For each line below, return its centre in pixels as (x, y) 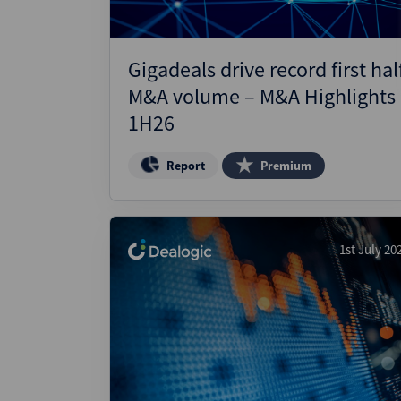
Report (186, 166)
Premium (286, 166)
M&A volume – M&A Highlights (262, 96)
